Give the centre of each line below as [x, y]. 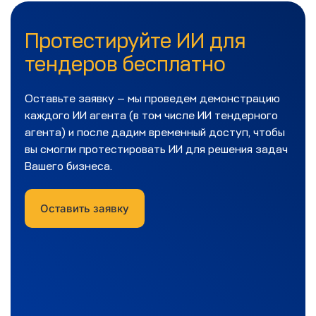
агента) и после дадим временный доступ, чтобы [155, 132]
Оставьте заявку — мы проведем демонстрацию [152, 98]
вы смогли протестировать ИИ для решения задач [156, 149]
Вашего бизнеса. [68, 166]
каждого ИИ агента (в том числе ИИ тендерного [151, 115]
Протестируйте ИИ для [135, 41]
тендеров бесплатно [125, 64]
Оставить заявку [85, 208]
